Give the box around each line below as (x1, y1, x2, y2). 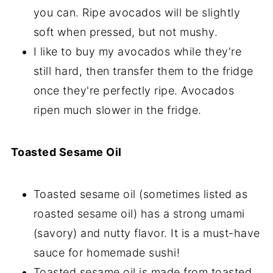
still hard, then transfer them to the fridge (33, 65, 253, 77)
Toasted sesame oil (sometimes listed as (33, 188, 248, 200)
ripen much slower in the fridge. (33, 104, 202, 116)
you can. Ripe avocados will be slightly (33, 6, 241, 19)
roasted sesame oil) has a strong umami (33, 207, 245, 220)
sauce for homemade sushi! (33, 246, 180, 259)
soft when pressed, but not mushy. (33, 26, 218, 38)
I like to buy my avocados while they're (33, 45, 242, 58)
